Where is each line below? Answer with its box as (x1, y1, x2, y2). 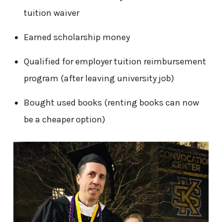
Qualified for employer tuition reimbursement (23, 56, 206, 67)
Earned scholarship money (23, 32, 130, 43)
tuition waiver (23, 7, 79, 19)
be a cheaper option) (23, 114, 107, 125)
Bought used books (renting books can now (23, 97, 199, 109)
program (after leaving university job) (23, 73, 174, 84)
